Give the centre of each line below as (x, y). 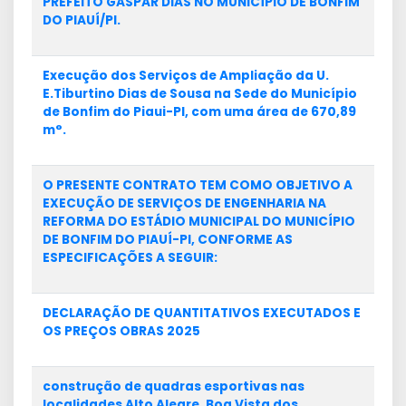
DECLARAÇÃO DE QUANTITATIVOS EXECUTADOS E (202, 313)
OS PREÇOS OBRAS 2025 (121, 331)
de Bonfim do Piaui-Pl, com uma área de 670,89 (199, 112)
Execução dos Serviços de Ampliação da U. (186, 76)
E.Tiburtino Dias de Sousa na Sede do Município (200, 94)
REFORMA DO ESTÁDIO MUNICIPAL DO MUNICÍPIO (199, 222)
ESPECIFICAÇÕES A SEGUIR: (130, 258)
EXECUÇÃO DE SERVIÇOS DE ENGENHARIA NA (184, 203)
